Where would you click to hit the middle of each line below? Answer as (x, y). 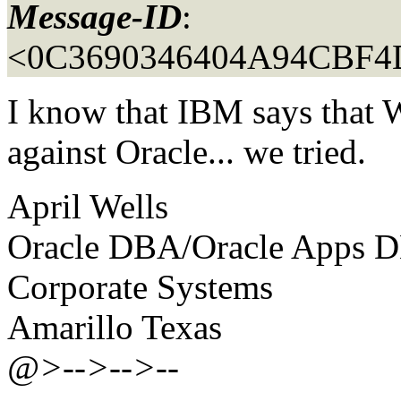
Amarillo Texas (115, 327)
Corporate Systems (140, 286)
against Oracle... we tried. (187, 151)
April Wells (88, 206)
